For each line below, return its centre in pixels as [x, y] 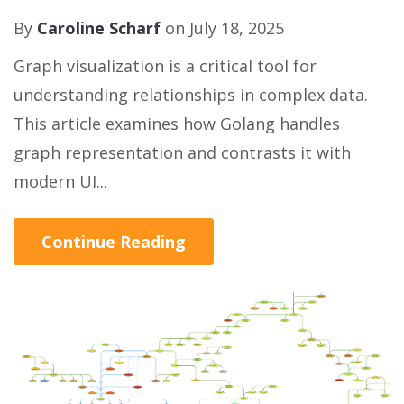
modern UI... [60, 182]
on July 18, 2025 [222, 28]
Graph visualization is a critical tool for [165, 66]
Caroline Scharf [99, 28]
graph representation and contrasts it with [182, 153]
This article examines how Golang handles [177, 124]
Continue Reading [114, 242]
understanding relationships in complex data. [191, 95]
